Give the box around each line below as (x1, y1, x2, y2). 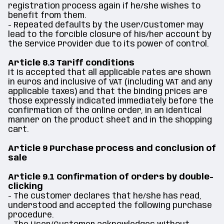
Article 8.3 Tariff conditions (8, 59, 134, 67)
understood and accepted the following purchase (8, 201, 212, 210)
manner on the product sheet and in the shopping (8, 116, 212, 124)
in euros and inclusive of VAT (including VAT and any (8, 78, 212, 86)
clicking (8, 182, 43, 191)
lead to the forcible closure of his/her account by (8, 30, 211, 39)
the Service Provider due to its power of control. (8, 40, 208, 48)
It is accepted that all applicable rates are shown (8, 68, 211, 77)
